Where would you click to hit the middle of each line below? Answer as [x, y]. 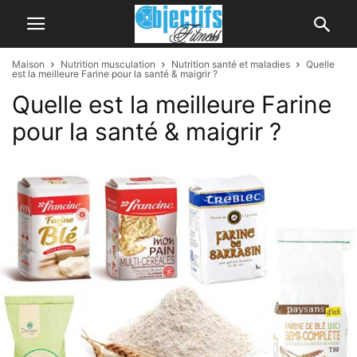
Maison [28, 64]
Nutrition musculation [108, 64]
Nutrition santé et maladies [231, 64]
